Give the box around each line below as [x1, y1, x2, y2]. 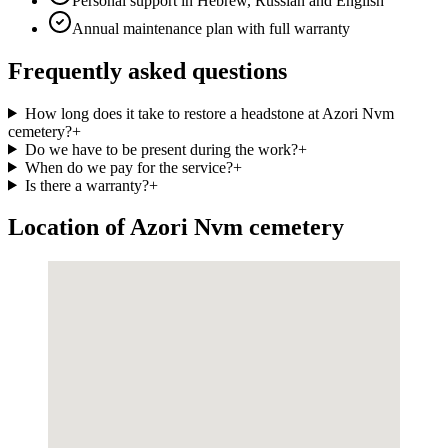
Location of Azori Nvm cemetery [8, 214, 344, 241]
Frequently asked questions [8, 57, 287, 84]
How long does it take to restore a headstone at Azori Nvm [24, 104, 394, 122]
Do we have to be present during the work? [24, 140, 298, 158]
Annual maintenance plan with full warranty [72, 19, 350, 37]
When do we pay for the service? [24, 158, 233, 176]
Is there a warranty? [24, 176, 149, 194]
